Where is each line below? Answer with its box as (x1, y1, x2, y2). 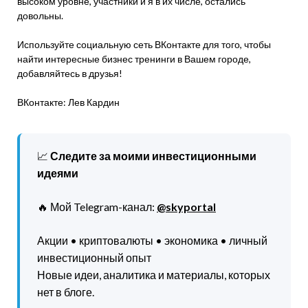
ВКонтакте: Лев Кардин (17, 96, 120, 108)
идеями (37, 166, 78, 179)
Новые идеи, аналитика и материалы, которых (37, 268, 270, 281)
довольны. (17, 10, 63, 21)
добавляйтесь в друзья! (17, 67, 122, 79)
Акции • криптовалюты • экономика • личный (37, 234, 267, 247)
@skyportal (157, 200, 216, 213)
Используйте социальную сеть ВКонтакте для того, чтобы (17, 38, 271, 50)
